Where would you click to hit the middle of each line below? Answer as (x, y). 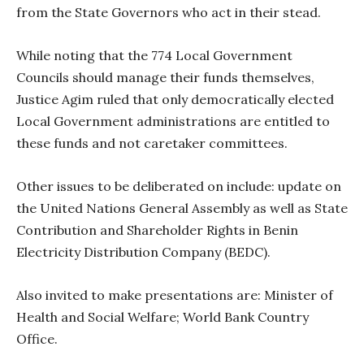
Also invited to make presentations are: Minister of (175, 295)
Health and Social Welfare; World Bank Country (162, 316)
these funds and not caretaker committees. (152, 143)
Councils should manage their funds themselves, (165, 77)
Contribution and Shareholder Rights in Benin (157, 230)
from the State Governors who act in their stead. (169, 12)
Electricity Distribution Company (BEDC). (143, 251)
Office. (37, 338)
